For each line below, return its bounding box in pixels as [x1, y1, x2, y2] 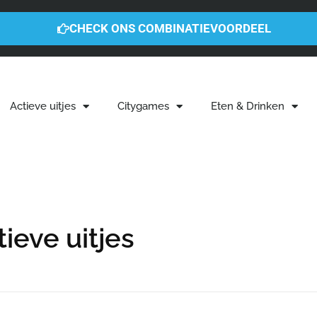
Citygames [117, 100, 169, 113]
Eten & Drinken [210, 100, 284, 113]
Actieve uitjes [9, 100, 76, 113]
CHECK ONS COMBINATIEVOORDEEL [69, 21, 272, 35]
